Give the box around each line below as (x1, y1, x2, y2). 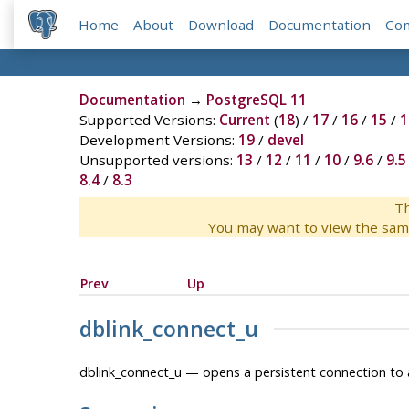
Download (188, 16, 255, 35)
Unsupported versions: (79, 151, 236, 170)
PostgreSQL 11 (205, 90, 307, 110)
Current (218, 110, 270, 130)
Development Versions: (79, 131, 238, 150)
